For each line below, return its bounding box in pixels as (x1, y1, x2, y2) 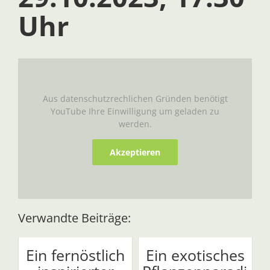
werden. (118, 118, 152, 130)
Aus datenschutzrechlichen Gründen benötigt (42, 92, 228, 104)
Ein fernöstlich (26, 244, 125, 265)
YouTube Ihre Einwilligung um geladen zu (51, 105, 219, 117)
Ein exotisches (146, 244, 245, 265)
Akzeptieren (110, 146, 160, 158)
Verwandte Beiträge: (18, 209, 131, 226)
